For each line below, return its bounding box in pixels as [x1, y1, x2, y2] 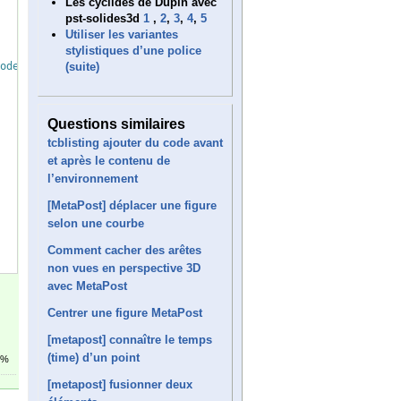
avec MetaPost [47, 278, 127, 293]
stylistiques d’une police [65, 43, 201, 57]
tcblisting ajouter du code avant [47, 135, 223, 149]
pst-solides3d [65, 11, 143, 25]
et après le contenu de [47, 153, 170, 167]
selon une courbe [47, 216, 144, 230]
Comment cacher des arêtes [47, 243, 201, 257]
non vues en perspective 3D [47, 260, 200, 275]
